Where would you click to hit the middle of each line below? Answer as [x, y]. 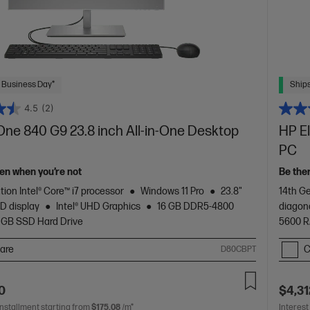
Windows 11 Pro [173, 191]
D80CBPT [239, 249]
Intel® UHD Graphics [99, 206]
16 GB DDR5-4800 [196, 206]
